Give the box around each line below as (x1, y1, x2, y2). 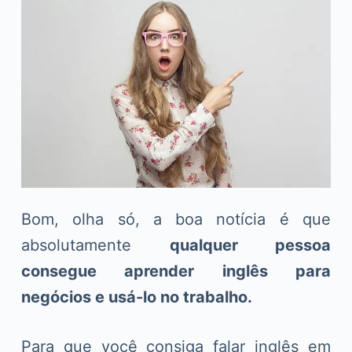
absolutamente (20, 235, 170, 255)
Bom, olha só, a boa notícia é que (20, 209, 332, 229)
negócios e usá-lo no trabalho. (20, 287, 252, 306)
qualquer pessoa (169, 235, 332, 255)
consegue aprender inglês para (20, 261, 332, 280)
